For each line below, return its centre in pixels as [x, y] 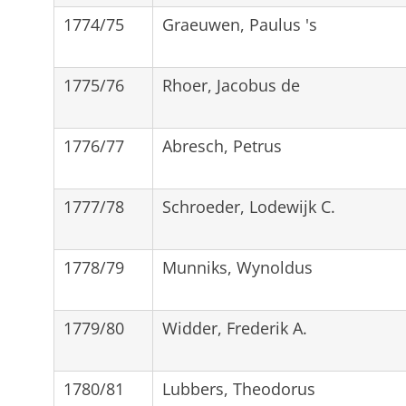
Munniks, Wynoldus [237, 267]
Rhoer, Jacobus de [231, 85]
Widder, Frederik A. [234, 328]
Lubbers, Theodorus [238, 388]
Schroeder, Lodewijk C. [248, 206]
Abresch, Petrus [222, 145]
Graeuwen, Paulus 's [239, 24]
